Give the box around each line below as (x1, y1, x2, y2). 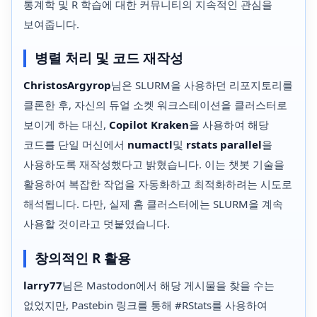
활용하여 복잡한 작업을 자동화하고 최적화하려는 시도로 (23, 177, 292, 192)
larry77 (23, 277, 62, 292)
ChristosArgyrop (23, 78, 111, 93)
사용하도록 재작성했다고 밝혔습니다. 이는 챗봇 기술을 (23, 157, 284, 172)
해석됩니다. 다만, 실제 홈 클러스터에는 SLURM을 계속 (23, 197, 283, 212)
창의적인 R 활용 (35, 248, 131, 267)
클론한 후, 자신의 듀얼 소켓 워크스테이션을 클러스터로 (23, 98, 287, 113)
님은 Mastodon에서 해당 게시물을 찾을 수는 (62, 277, 275, 292)
